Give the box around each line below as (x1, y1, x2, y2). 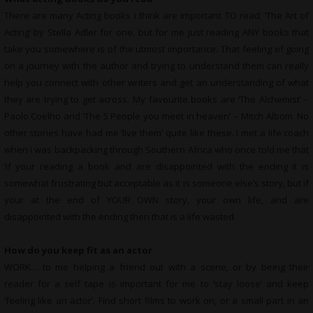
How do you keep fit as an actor (3, 244, 152, 256)
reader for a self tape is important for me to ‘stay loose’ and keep (3, 277, 310, 290)
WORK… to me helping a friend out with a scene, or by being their (3, 261, 310, 273)
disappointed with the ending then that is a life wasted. (3, 210, 236, 223)
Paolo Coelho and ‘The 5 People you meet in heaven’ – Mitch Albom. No (3, 110, 310, 122)
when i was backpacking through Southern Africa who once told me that (3, 143, 310, 156)
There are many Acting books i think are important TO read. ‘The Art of (3, 9, 310, 22)
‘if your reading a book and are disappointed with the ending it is (3, 160, 310, 173)
